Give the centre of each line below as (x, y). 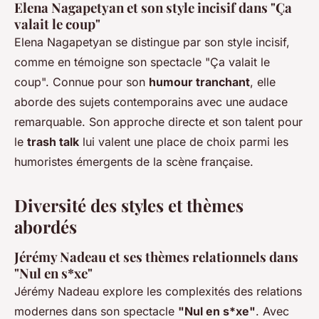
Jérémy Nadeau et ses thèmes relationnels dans (156, 257)
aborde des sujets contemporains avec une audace (151, 102)
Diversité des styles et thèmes (129, 205)
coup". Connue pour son (82, 82)
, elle (263, 82)
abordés (46, 227)
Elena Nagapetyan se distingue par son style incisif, (152, 42)
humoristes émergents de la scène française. (134, 162)
